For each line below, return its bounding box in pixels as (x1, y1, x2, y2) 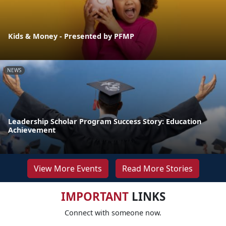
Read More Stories (122, 162, 193, 174)
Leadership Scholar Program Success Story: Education (8, 116, 201, 126)
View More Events (33, 162, 102, 174)
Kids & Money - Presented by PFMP (8, 31, 134, 41)
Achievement (8, 125, 55, 135)
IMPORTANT (61, 188, 129, 204)
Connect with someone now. (65, 207, 161, 217)
